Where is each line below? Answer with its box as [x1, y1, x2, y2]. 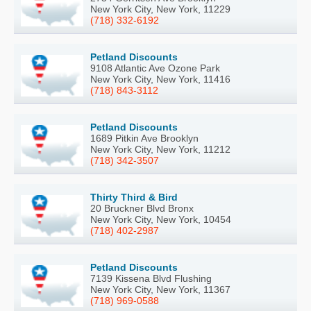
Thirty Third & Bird [90, 191, 178, 203]
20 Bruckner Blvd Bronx [90, 202, 194, 214]
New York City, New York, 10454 [90, 213, 231, 225]
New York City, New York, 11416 [90, 73, 230, 85]
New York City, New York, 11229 [90, 3, 230, 15]
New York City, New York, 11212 [90, 143, 230, 155]
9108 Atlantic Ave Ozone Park [90, 62, 220, 74]
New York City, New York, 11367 [90, 283, 230, 295]
